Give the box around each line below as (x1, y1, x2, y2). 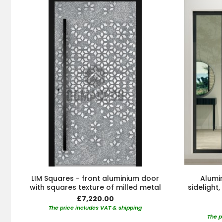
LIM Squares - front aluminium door (31, 173, 159, 184)
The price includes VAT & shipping (49, 204, 142, 212)
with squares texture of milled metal (29, 182, 161, 193)
